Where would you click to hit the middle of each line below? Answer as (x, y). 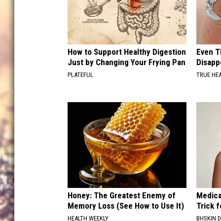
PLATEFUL (80, 74)
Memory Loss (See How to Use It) (126, 205)
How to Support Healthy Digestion (127, 52)
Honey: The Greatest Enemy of (122, 195)
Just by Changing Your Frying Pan (127, 62)
